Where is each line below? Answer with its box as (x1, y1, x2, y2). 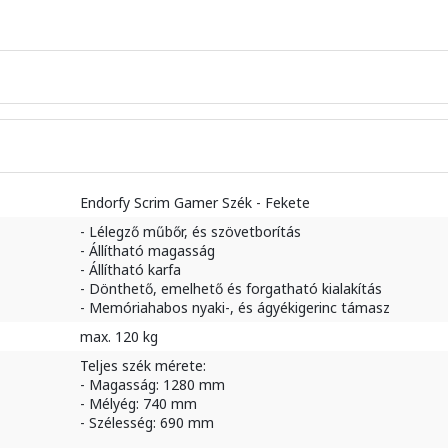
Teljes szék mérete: (80, 356, 207, 375)
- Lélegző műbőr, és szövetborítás (80, 222, 302, 241)
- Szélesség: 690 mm (80, 413, 215, 432)
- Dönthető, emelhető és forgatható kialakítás (80, 279, 383, 298)
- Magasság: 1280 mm (80, 375, 226, 394)
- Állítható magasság (80, 241, 216, 260)
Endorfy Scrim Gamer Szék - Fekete (80, 193, 311, 212)
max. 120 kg (80, 327, 159, 346)
